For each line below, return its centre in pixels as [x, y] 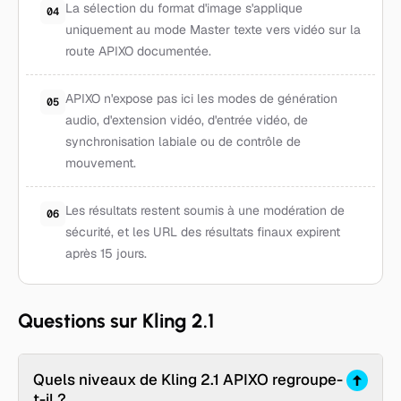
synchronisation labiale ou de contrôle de [183, 141]
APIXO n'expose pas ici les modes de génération [201, 98]
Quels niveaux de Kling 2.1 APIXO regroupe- [188, 380]
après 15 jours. [106, 253]
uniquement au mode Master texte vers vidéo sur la [213, 30]
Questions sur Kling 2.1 [116, 321]
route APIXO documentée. [138, 51]
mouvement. [101, 163]
